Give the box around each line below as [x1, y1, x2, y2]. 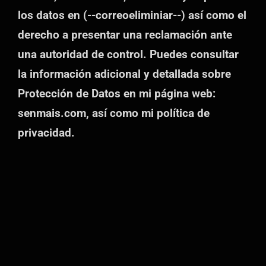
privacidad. [18, 125, 75, 140]
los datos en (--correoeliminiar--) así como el [18, 8, 246, 22]
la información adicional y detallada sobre [18, 66, 231, 81]
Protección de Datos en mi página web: [18, 86, 216, 100]
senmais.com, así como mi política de [18, 106, 210, 120]
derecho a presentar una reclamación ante [18, 27, 232, 42]
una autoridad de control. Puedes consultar [18, 47, 239, 61]
